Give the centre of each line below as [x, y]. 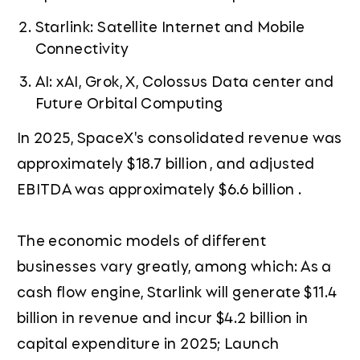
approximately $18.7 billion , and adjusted [166, 163]
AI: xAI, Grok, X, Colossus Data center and [184, 80]
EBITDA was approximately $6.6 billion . [159, 188]
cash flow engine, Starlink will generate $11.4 [177, 291]
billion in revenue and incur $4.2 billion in [162, 317]
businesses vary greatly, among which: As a [174, 266]
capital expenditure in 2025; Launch [148, 343]
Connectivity [82, 47]
